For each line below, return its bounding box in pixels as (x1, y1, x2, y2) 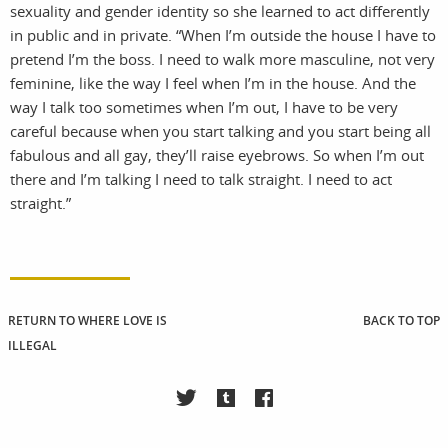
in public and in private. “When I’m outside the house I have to (10, 24, 436, 45)
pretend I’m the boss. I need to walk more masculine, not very (10, 48, 435, 69)
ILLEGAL (8, 337, 57, 354)
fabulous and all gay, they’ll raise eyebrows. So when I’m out (10, 144, 424, 165)
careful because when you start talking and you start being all (10, 120, 431, 141)
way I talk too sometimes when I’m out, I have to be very (10, 96, 398, 117)
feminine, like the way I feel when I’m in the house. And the (10, 72, 416, 93)
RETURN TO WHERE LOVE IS (8, 312, 167, 329)
